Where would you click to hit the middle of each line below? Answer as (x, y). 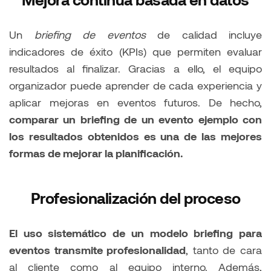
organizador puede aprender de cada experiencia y (135, 86)
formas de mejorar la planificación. (96, 153)
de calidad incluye (204, 35)
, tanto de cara (224, 250)
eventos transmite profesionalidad (98, 250)
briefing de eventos (90, 35)
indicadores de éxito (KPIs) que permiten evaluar (135, 52)
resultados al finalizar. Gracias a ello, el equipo (135, 69)
